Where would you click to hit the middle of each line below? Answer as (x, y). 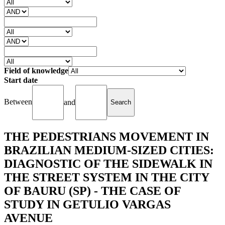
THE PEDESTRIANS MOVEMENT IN (106, 136)
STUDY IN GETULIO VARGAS (87, 204)
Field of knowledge (36, 70)
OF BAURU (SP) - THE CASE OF (92, 191)
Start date (21, 80)
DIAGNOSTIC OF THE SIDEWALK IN (108, 163)
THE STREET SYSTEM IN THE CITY (106, 177)
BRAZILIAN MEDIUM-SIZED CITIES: (109, 150)
